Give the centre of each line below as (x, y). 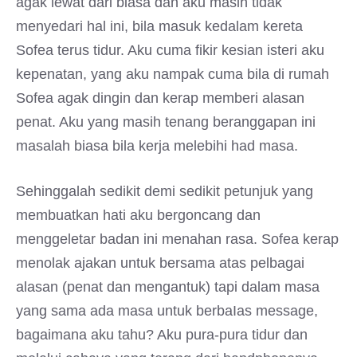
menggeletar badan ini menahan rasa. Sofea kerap (177, 239)
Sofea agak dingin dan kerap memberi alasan (160, 98)
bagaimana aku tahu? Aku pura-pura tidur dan (162, 335)
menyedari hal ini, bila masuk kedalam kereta (159, 26)
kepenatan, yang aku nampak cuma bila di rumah (173, 74)
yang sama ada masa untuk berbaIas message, (167, 311)
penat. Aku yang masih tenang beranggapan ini (166, 122)
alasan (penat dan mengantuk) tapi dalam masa (168, 287)
